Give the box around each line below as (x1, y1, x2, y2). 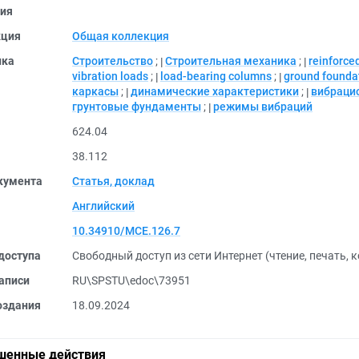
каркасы (72, 85, 119, 98)
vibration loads (72, 70, 148, 83)
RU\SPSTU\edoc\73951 (72, 274, 191, 287)
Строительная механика (165, 54, 296, 67)
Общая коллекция (72, 30, 169, 42)
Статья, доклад (72, 175, 155, 188)
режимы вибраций (213, 100, 313, 113)
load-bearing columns (160, 70, 272, 83)
